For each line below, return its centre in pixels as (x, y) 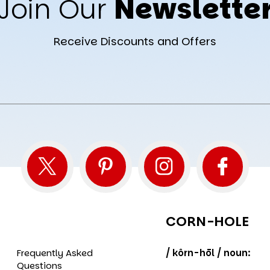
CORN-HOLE (208, 221)
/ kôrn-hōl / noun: (209, 253)
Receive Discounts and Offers (135, 41)
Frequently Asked (55, 253)
